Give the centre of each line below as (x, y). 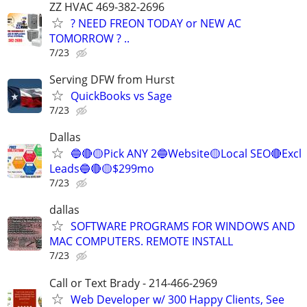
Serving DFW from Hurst (112, 80)
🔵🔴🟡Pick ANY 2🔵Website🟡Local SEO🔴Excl (186, 154)
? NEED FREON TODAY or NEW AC (156, 23)
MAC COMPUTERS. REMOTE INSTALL (141, 242)
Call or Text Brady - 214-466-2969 (133, 283)
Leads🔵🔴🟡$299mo (102, 169)
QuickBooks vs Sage (121, 96)
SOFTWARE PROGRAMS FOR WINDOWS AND (183, 226)
